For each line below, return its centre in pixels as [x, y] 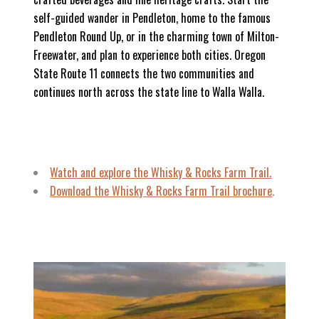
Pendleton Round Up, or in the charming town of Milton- [157, 36]
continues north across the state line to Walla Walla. [149, 91]
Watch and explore [90, 172]
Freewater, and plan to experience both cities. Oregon [150, 54]
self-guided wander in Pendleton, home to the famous [152, 17]
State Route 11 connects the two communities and [144, 73]
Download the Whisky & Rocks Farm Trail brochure [161, 190]
